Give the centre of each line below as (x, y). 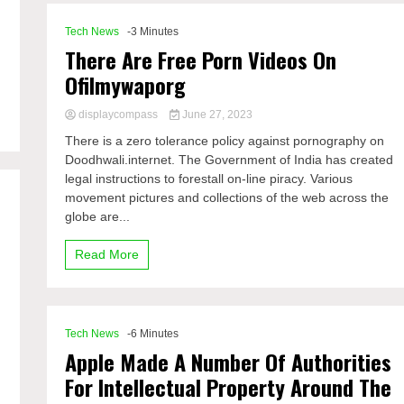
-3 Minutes (153, 32)
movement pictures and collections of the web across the (227, 197)
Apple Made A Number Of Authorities (229, 362)
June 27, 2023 (216, 115)
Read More (107, 254)
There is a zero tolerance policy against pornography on (225, 141)
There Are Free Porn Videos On (201, 60)
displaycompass (119, 115)
